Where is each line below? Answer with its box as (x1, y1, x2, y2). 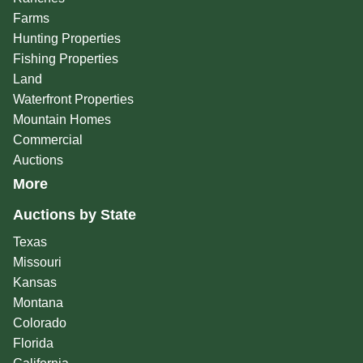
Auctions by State (12, 207, 136, 224)
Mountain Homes (12, 113, 111, 127)
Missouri (12, 255, 62, 270)
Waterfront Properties (12, 92, 134, 107)
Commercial (12, 133, 83, 147)
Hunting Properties (12, 32, 121, 46)
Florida (12, 336, 53, 351)
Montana (12, 296, 63, 310)
